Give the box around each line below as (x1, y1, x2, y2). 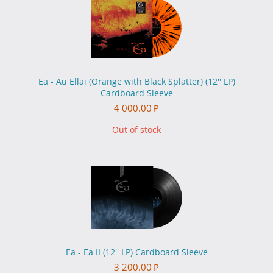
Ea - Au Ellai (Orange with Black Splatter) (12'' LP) (38, 76, 235, 88)
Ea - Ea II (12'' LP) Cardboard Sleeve (65, 246, 208, 258)
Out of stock (112, 124, 161, 136)
